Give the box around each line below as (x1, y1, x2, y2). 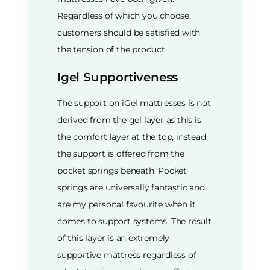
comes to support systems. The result (57, 216, 212, 227)
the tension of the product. (57, 43, 167, 55)
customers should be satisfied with (57, 27, 201, 38)
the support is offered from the (57, 148, 184, 160)
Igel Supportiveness (57, 69, 178, 84)
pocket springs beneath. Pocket (57, 165, 187, 177)
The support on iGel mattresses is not (57, 98, 211, 109)
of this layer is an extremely (57, 233, 170, 244)
